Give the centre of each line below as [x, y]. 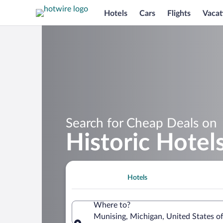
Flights [179, 13]
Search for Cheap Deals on [141, 123]
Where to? [112, 205]
